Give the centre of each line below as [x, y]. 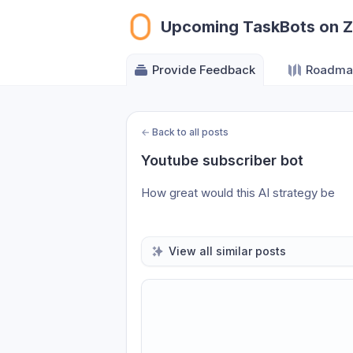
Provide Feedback [204, 70]
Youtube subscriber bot [222, 160]
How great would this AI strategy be [238, 193]
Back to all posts [190, 132]
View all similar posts [227, 251]
